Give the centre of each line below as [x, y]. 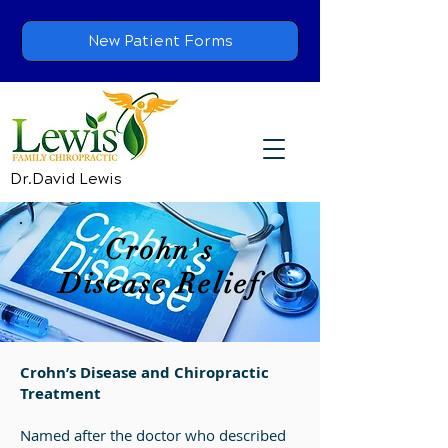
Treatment [60, 393]
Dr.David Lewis [66, 179]
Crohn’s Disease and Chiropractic [144, 372]
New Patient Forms [160, 41]
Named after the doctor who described [153, 435]
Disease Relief [160, 284]
